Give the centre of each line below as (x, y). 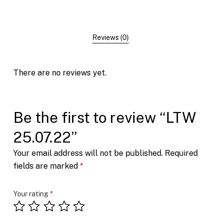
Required (181, 153)
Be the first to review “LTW (105, 117)
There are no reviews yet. (60, 73)
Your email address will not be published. (88, 153)
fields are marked (46, 166)
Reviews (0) (110, 37)
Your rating (31, 194)
